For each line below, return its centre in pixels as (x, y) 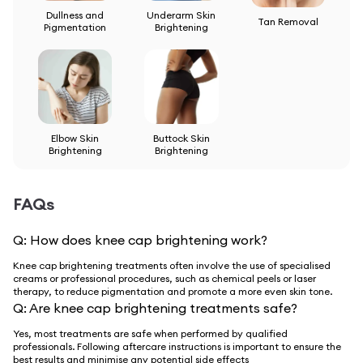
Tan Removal (288, 21)
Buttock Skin (181, 138)
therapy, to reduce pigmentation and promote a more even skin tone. (173, 291)
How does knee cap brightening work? (149, 239)
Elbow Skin (75, 138)
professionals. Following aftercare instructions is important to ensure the (177, 346)
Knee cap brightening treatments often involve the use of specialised (172, 265)
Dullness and (75, 15)
